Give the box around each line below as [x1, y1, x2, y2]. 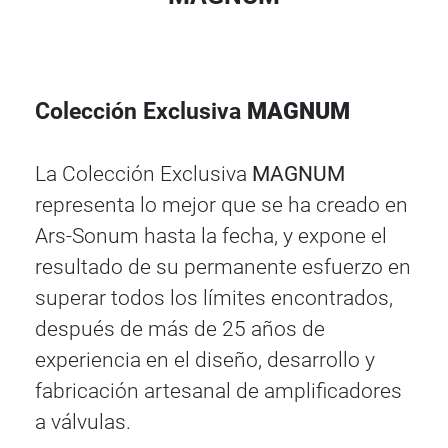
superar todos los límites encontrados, [35, 285, 394, 310]
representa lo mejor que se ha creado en [35, 192, 409, 217]
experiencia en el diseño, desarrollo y [35, 347, 376, 372]
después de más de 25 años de [35, 316, 326, 341]
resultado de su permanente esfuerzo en [35, 254, 412, 279]
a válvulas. [35, 409, 132, 434]
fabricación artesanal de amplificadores [35, 378, 403, 403]
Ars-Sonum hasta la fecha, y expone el [35, 223, 388, 248]
